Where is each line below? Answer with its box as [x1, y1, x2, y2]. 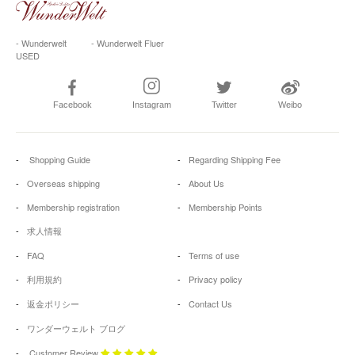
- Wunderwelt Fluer [90, 36, 164, 50]
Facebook [52, 100, 92, 110]
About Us [189, 177, 224, 190]
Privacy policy [189, 273, 242, 286]
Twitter [211, 100, 237, 110]
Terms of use [189, 249, 239, 262]
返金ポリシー [27, 297, 79, 311]
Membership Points [189, 200, 262, 214]
